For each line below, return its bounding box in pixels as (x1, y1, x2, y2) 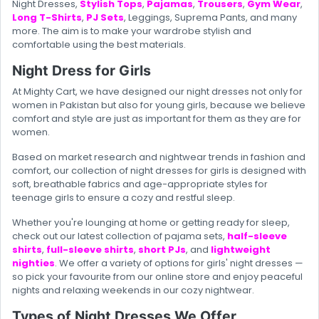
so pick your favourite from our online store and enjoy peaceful (12, 270, 303, 284)
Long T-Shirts (12, 11, 82, 25)
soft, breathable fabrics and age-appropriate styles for (12, 177, 268, 192)
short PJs (138, 243, 186, 257)
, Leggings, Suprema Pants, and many (124, 11, 297, 25)
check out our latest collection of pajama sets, (12, 229, 225, 244)
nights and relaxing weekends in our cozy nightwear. (12, 283, 254, 298)
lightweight (211, 243, 271, 257)
